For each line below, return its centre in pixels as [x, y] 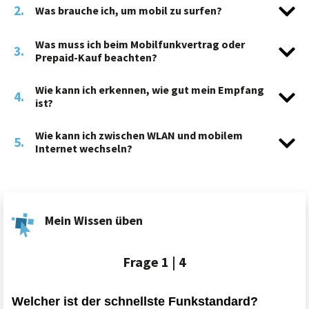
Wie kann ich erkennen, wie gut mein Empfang [150, 90]
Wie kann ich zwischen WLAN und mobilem [139, 135]
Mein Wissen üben [94, 220]
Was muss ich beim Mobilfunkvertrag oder [140, 44]
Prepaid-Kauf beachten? [96, 57]
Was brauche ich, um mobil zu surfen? [129, 10]
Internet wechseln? [84, 148]
